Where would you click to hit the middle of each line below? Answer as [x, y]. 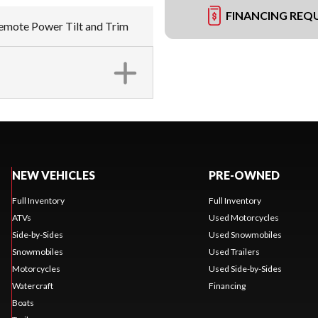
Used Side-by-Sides [245, 269]
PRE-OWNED [244, 175]
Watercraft [32, 286]
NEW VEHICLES [53, 175]
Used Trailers [234, 252]
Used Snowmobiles [245, 235]
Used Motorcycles [243, 218]
